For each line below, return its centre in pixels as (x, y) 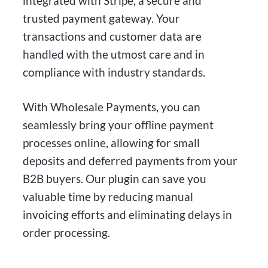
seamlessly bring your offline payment (118, 125)
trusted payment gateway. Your (102, 18)
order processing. (67, 233)
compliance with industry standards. (114, 72)
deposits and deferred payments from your (130, 161)
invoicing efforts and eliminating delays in (128, 215)
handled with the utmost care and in (114, 54)
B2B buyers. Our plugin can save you (115, 179)
